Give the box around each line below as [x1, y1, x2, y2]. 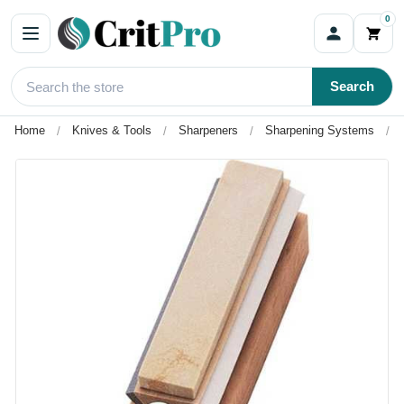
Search [330, 78, 374, 94]
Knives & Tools [72, 124, 151, 137]
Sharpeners [179, 124, 238, 137]
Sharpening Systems [265, 124, 374, 137]
